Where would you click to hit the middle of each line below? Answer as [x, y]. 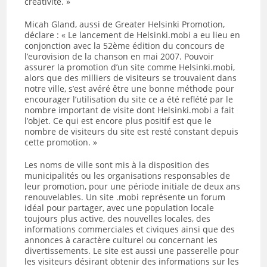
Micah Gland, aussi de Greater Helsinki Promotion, [125, 24]
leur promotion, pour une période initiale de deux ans [133, 186]
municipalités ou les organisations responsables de [128, 176]
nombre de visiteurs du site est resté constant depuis [132, 131]
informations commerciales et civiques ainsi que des [130, 229]
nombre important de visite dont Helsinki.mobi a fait [130, 110]
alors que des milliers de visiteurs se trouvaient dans [131, 78]
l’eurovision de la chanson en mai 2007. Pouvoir [119, 56]
